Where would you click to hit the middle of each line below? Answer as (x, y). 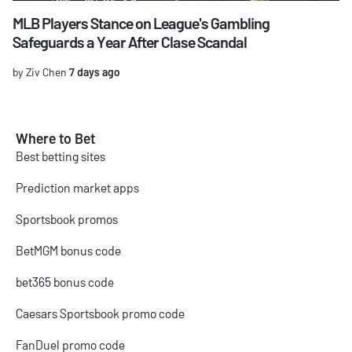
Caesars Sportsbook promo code (100, 313)
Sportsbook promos (67, 219)
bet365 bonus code (65, 282)
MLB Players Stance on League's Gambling (141, 23)
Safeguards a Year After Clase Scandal (130, 42)
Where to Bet (55, 139)
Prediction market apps (77, 188)
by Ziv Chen (40, 72)
